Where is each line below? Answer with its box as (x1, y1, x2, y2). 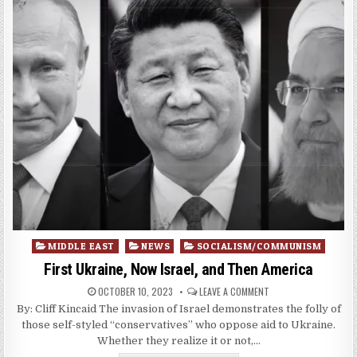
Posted (30, 239, 67, 252)
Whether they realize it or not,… (96, 335, 261, 347)
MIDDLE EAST (48, 240, 115, 253)
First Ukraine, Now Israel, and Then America (44, 260, 313, 280)
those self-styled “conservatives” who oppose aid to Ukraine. (22, 319, 335, 331)
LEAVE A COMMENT (199, 284, 269, 299)
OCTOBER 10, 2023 (96, 284, 173, 299)
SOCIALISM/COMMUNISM (196, 240, 322, 253)
